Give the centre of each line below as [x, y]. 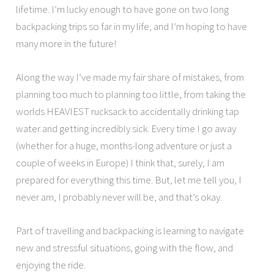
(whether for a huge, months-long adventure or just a [124, 146]
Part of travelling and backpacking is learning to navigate [130, 231]
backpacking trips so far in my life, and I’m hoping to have [132, 27]
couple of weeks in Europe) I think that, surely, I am [120, 163]
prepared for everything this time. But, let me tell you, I [129, 180]
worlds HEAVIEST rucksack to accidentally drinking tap [128, 112]
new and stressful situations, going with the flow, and [125, 248]
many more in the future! [66, 44]
